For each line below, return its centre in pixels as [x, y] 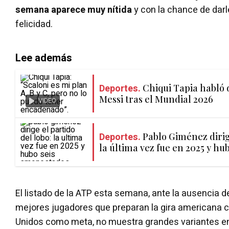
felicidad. [34, 24]
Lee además [44, 58]
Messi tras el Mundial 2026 [156, 99]
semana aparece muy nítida [74, 10]
